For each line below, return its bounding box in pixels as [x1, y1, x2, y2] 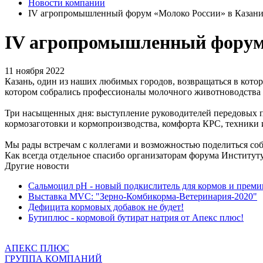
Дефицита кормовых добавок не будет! [28, 202, 184, 213]
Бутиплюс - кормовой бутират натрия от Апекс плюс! [28, 213, 244, 223]
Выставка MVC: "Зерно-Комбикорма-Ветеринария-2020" [28, 191, 257, 202]
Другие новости [5, 161, 69, 171]
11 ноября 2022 [5, 66, 65, 76]
